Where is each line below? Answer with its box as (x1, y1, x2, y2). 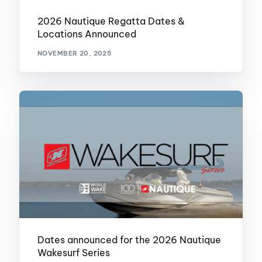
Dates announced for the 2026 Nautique (37, 234, 221, 246)
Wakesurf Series (37, 247, 110, 259)
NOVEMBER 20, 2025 (37, 49, 112, 57)
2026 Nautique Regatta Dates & (37, 15, 185, 27)
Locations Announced (37, 28, 136, 40)
